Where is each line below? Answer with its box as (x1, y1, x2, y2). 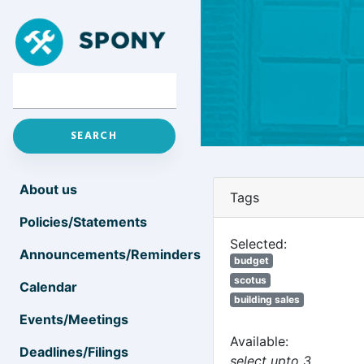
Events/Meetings (19, 311, 128, 327)
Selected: (230, 236, 287, 252)
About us (19, 181, 77, 197)
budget (233, 254, 269, 266)
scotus (233, 274, 266, 286)
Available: (230, 333, 288, 349)
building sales (233, 293, 300, 305)
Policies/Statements (19, 214, 147, 230)
